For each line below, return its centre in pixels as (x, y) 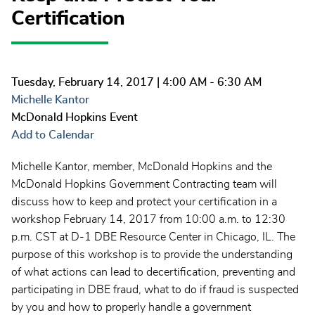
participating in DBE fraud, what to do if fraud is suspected (155, 290)
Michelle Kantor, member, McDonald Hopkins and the (142, 167)
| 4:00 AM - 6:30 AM (208, 83)
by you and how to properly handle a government (131, 308)
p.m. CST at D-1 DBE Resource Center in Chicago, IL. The (153, 237)
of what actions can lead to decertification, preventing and (153, 272)
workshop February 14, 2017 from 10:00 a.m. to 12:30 (148, 220)
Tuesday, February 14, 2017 (83, 83)
